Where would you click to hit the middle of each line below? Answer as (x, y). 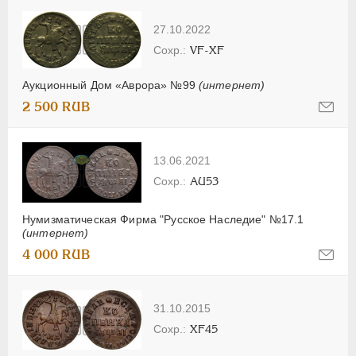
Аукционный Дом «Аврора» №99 (110, 85)
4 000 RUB (56, 254)
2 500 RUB (56, 107)
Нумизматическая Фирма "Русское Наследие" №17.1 (163, 219)
